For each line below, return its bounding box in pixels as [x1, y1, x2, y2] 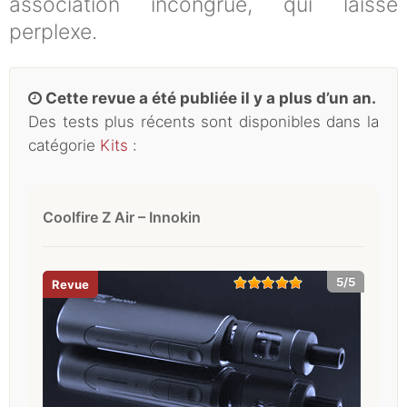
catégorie [28, 135, 100, 154]
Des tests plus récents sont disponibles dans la [28, 112, 379, 131]
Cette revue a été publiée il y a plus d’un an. [42, 88, 376, 107]
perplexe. [9, 18, 114, 45]
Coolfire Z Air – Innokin [43, 207, 201, 226]
